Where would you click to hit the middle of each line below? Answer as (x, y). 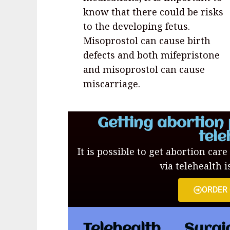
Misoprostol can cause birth (147, 40)
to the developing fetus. (137, 26)
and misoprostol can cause (144, 69)
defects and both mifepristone (151, 55)
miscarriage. (112, 83)
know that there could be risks (153, 12)
